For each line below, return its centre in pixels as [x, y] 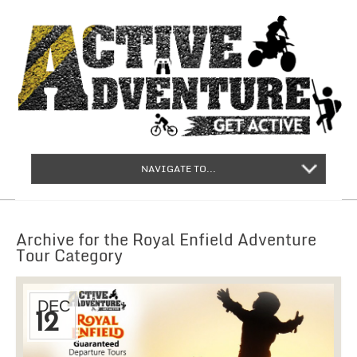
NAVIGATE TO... [178, 169]
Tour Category [69, 256]
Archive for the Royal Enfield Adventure [166, 240]
